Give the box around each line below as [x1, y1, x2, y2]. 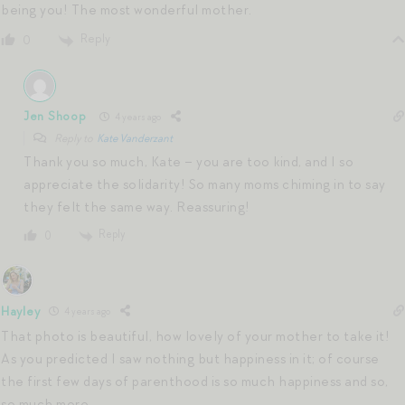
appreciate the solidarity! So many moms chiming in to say [24, 174, 386, 193]
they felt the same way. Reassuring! [24, 197, 250, 216]
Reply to [52, 130, 97, 146]
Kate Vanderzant [97, 130, 173, 146]
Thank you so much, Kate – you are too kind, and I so [24, 152, 353, 171]
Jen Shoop [24, 108, 87, 125]
